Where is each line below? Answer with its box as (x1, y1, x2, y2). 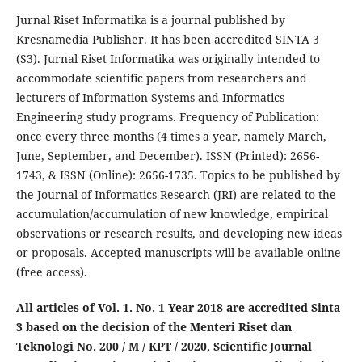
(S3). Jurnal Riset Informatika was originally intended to (15, 50, 320, 66)
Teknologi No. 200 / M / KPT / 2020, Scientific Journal (15, 338, 312, 354)
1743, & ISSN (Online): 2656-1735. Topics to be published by (15, 166, 340, 183)
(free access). (15, 263, 87, 280)
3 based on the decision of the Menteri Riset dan (15, 318, 292, 335)
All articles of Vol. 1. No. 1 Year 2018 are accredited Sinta (15, 299, 340, 315)
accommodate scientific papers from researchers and (15, 69, 307, 86)
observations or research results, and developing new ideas (15, 225, 342, 241)
